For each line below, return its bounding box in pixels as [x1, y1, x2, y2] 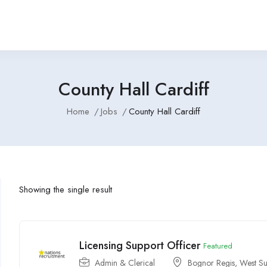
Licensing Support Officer [79, 238, 201, 253]
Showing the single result [19, 182, 113, 196]
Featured [203, 240, 233, 252]
